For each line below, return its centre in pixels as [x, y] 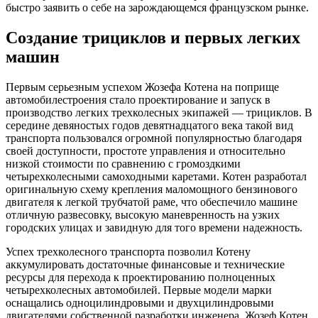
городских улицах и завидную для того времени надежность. [154, 228]
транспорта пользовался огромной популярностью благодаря [154, 138]
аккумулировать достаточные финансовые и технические [145, 265]
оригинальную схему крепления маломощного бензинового [152, 190]
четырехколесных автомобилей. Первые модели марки [139, 290]
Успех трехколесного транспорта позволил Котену [128, 252]
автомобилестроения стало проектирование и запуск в [138, 100]
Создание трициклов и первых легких [153, 38]
